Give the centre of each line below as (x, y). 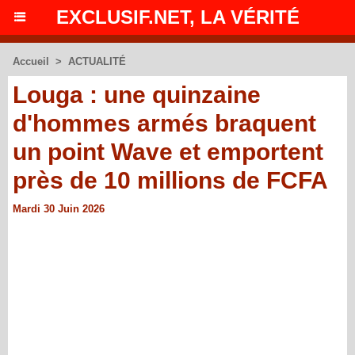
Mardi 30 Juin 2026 (59, 209)
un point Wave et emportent (168, 152)
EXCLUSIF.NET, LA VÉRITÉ (177, 17)
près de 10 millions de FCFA (170, 180)
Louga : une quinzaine (137, 95)
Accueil (31, 61)
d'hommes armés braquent (164, 123)
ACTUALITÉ (97, 61)
